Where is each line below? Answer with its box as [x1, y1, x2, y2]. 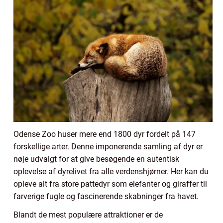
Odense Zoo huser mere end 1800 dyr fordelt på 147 [13, 129, 196, 139]
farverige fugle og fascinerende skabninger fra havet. [13, 191, 199, 201]
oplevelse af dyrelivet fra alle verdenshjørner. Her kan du [13, 166, 209, 176]
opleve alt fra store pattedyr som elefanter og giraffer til [13, 179, 207, 189]
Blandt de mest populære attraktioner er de [13, 210, 163, 220]
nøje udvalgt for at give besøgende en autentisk [13, 154, 179, 164]
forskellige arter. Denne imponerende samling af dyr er [13, 141, 203, 151]
